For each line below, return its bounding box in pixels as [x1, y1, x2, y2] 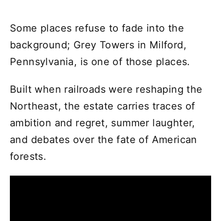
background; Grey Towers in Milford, [10, 38, 186, 51]
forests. [10, 150, 47, 162]
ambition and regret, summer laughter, [10, 116, 195, 129]
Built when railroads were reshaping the [10, 83, 203, 95]
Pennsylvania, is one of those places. [10, 55, 190, 68]
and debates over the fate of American [10, 133, 197, 146]
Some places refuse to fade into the [10, 22, 184, 34]
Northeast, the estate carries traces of [10, 100, 195, 112]
